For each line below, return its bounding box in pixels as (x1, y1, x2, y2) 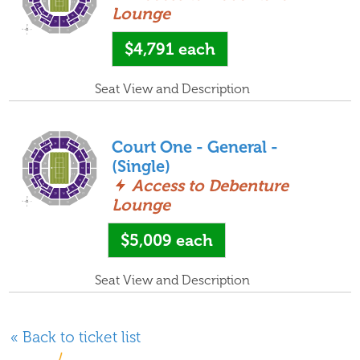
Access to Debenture (132, 175, 289, 195)
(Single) (112, 156, 171, 176)
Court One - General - (112, 137, 279, 157)
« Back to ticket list (10, 328, 141, 347)
